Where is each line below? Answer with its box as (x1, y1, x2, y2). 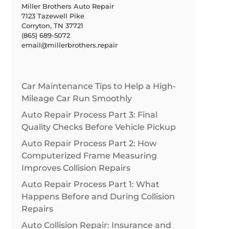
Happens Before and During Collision (21, 192, 175, 202)
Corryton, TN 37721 (21, 21, 83, 30)
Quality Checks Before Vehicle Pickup (21, 122, 176, 132)
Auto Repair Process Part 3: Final (21, 110, 157, 120)
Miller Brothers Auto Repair (21, 2, 114, 10)
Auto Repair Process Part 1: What (21, 179, 159, 190)
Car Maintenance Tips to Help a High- (21, 81, 176, 91)
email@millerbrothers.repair (21, 41, 118, 49)
